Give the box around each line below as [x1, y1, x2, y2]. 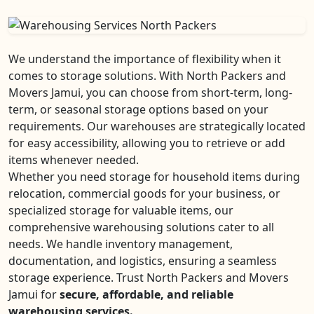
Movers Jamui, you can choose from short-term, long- [8, 85, 292, 100]
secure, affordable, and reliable [60, 287, 233, 302]
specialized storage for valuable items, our [8, 203, 233, 218]
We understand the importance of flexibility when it [8, 51, 281, 67]
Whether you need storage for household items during [8, 169, 300, 184]
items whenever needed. [8, 152, 139, 168]
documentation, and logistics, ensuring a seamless [8, 253, 277, 268]
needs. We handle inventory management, [8, 236, 233, 252]
